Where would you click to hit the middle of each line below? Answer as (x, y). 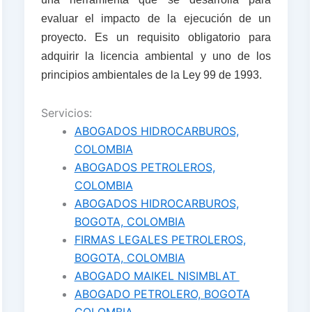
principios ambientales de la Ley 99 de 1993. (151, 75)
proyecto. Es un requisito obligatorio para (156, 37)
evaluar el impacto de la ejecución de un (156, 18)
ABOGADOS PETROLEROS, (145, 167)
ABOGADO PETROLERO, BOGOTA (162, 294)
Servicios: (66, 112)
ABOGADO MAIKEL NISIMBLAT (157, 275)
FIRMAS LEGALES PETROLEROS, (160, 239)
